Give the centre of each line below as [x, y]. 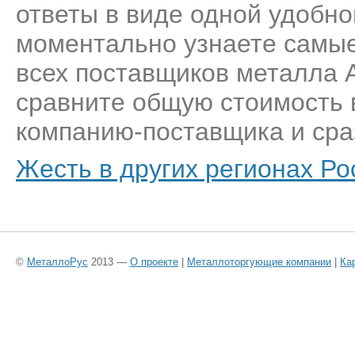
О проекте [154, 261]
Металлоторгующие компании [259, 261]
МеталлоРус [57, 261]
